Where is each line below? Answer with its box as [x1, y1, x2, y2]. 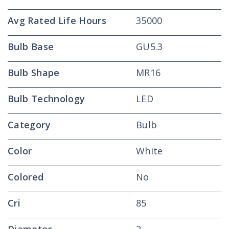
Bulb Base [8, 40, 54, 53]
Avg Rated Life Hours [8, 14, 107, 27]
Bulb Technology [8, 93, 85, 105]
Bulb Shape [8, 66, 60, 79]
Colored [8, 171, 44, 183]
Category [8, 119, 51, 131]
